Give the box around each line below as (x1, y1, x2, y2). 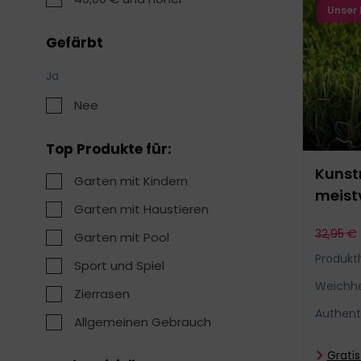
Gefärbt (46, 33, 103, 52)
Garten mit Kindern (74, 172, 188, 189)
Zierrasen (74, 285, 130, 302)
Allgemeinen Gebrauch (74, 313, 211, 330)
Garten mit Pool (74, 229, 169, 246)
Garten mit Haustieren (74, 201, 209, 218)
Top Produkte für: (46, 139, 172, 159)
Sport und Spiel (74, 257, 164, 274)
